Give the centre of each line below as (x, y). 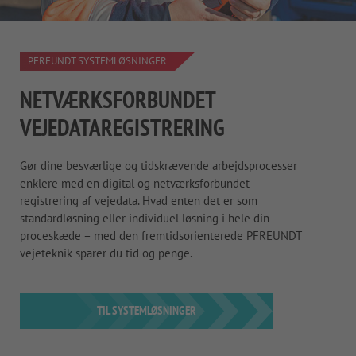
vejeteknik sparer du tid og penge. (106, 253)
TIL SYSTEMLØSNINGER (146, 310)
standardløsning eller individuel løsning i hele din (145, 218)
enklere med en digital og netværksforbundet (135, 183)
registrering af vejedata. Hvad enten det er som (139, 200)
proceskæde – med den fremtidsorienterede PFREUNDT (161, 235)
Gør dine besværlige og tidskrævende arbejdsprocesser (159, 165)
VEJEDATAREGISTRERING (122, 128)
